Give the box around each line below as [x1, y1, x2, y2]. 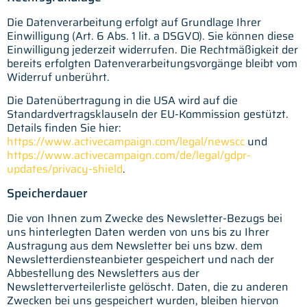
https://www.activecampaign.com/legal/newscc [7, 133, 245, 151]
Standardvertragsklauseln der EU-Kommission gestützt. [7, 106, 288, 123]
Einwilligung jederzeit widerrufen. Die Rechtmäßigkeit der [7, 40, 298, 58]
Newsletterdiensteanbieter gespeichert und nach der [7, 250, 274, 268]
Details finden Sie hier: [7, 119, 121, 137]
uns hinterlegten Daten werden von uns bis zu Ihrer [7, 223, 269, 241]
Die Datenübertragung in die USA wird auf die [7, 92, 238, 110]
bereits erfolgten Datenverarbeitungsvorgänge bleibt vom [7, 54, 297, 72]
